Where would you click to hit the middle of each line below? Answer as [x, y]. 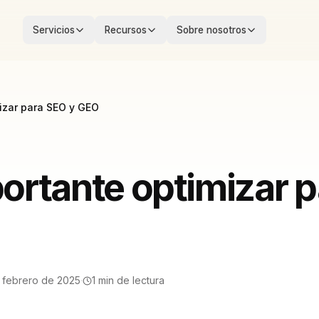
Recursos [125, 30]
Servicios [53, 30]
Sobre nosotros [211, 30]
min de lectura [131, 280]
